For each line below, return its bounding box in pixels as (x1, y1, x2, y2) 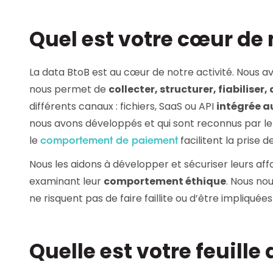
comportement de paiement (40, 136, 178, 146)
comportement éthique (104, 174, 226, 188)
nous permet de (29, 82, 108, 96)
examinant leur (29, 174, 104, 188)
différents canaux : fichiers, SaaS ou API (29, 99, 216, 113)
